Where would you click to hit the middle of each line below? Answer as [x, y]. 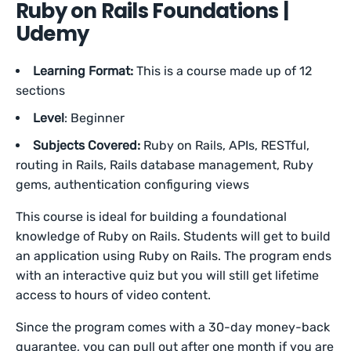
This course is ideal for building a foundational [152, 217]
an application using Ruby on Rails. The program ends [174, 256]
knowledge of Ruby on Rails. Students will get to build [174, 236]
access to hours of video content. [115, 295]
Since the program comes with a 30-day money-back [173, 327]
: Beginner [96, 118]
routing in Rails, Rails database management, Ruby [165, 165]
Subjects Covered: [88, 145]
